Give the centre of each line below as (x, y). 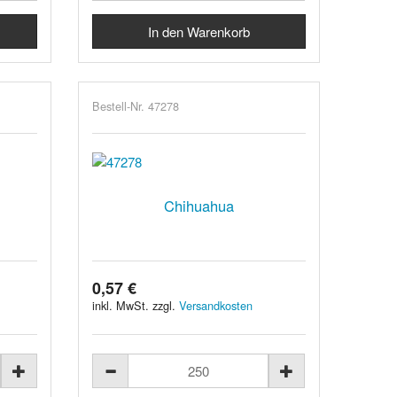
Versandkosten (216, 305)
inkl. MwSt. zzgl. (136, 305)
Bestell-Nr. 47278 (136, 105)
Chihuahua (199, 205)
